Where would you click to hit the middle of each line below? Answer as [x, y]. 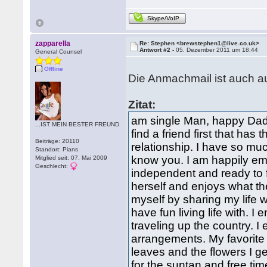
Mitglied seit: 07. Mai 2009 [72, 158]
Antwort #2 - [158, 50]
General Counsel [59, 52]
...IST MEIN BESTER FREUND [77, 124]
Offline [54, 69]
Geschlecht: [53, 166]
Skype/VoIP [164, 18]
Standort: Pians [57, 149]
